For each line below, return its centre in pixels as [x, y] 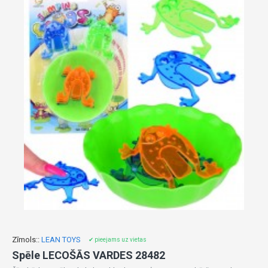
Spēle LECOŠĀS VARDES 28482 [89, 255]
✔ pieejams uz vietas [118, 240]
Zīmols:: [26, 240]
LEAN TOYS [61, 240]
